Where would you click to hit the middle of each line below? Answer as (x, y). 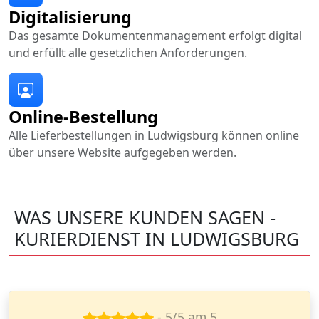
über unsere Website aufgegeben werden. (122, 152)
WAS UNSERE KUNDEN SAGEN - (145, 217)
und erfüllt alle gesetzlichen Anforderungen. (128, 52)
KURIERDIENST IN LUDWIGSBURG (157, 238)
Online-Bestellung (83, 116)
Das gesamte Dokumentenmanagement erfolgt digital (155, 35)
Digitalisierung (70, 17)
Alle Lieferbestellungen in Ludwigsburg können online (154, 135)
